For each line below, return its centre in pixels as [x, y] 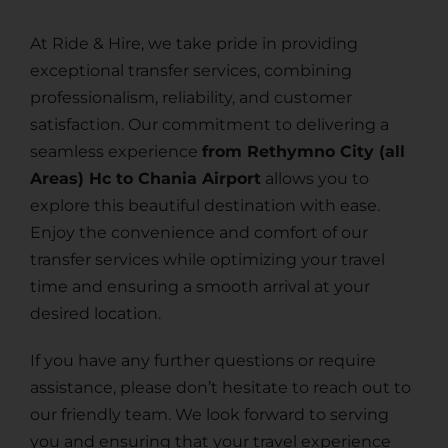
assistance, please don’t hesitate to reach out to [220, 388]
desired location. [95, 314]
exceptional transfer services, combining [190, 71]
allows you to [314, 179]
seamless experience [115, 152]
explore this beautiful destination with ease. [204, 206]
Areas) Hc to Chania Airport [145, 179]
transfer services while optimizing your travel [207, 260]
